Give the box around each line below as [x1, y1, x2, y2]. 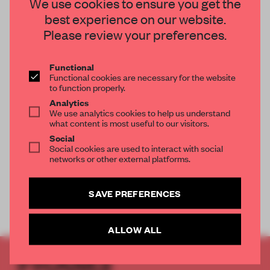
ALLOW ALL [108, 222, 162, 235]
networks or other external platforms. [49, 151, 190, 164]
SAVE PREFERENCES [89, 186, 181, 199]
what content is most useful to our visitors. [49, 116, 209, 128]
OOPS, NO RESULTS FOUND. [62, 60, 208, 74]
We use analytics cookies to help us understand [49, 105, 230, 118]
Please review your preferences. [43, 25, 227, 42]
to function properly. [49, 80, 125, 93]
